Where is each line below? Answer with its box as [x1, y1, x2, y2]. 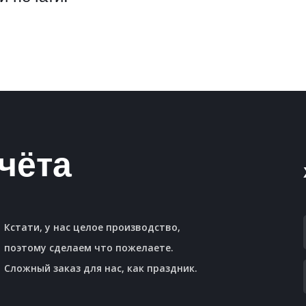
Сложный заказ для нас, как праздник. [4, 262, 198, 275]
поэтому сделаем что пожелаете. [4, 241, 174, 254]
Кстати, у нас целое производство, [4, 221, 181, 234]
